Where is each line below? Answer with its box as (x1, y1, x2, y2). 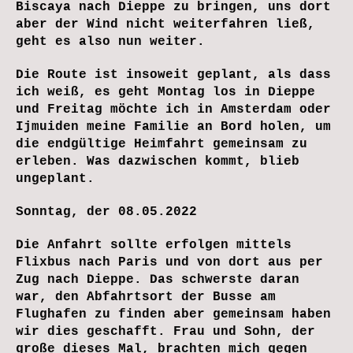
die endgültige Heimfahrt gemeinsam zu (16, 137, 307, 152)
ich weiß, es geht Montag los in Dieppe (16, 85, 315, 100)
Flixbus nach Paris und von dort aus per (16, 255, 323, 270)
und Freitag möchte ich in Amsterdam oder (16, 102, 331, 117)
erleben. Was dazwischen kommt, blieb (16, 154, 299, 169)
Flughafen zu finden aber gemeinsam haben (16, 307, 331, 322)
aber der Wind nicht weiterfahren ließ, (16, 17, 315, 32)
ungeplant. (16, 172, 95, 187)
